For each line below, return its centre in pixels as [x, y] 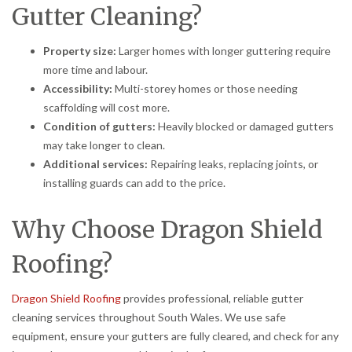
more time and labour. [95, 69]
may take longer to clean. [104, 145]
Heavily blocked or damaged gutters [245, 126]
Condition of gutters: [99, 126]
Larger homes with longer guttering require [224, 50]
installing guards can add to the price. [134, 182]
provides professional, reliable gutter [212, 298]
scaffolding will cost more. [106, 107]
